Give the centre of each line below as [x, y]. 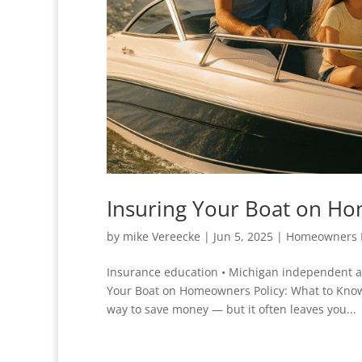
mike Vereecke [162, 237]
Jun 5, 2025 [243, 237]
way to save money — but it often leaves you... [232, 309]
